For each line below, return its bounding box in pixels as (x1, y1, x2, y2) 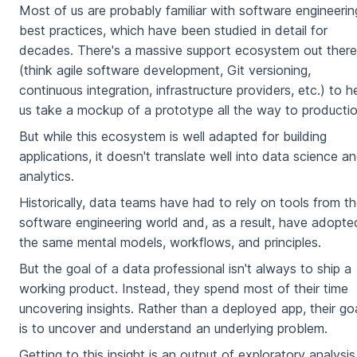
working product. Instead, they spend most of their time (19, 280, 348, 297)
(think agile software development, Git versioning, (19, 62, 311, 79)
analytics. (19, 168, 74, 185)
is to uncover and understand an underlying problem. (19, 320, 328, 337)
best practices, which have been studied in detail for (19, 22, 328, 39)
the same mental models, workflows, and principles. (19, 234, 321, 251)
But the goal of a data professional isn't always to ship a (19, 261, 351, 277)
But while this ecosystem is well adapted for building (19, 128, 327, 145)
